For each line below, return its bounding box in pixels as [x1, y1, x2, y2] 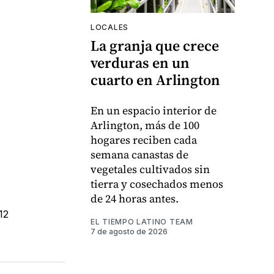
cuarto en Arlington [91, 70, 220, 91]
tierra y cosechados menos [91, 176, 223, 192]
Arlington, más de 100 [91, 117, 199, 133]
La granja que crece [91, 35, 219, 56]
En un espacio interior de [91, 103, 217, 119]
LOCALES [91, 23, 128, 32]
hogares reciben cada [91, 132, 197, 148]
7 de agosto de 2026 [91, 227, 168, 237]
